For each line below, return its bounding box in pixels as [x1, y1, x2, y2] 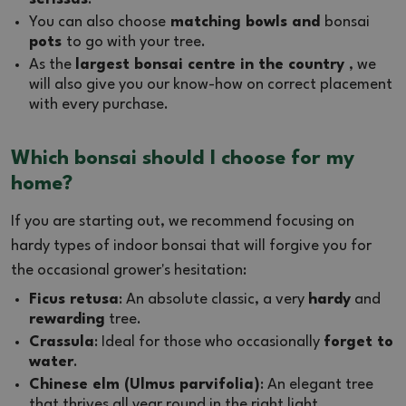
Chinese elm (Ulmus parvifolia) [29, 376, 260, 392]
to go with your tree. [66, 34, 206, 50]
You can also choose [29, 14, 166, 30]
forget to [324, 333, 393, 350]
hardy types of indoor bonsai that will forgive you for [11, 237, 372, 254]
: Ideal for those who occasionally [94, 333, 324, 350]
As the [29, 56, 75, 72]
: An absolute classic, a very [119, 291, 308, 307]
